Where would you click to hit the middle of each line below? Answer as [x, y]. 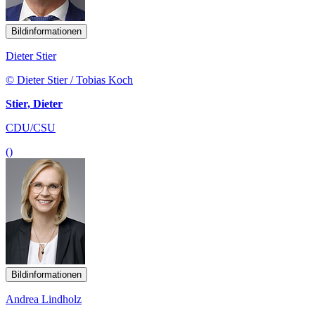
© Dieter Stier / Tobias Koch [69, 79]
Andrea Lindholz [44, 299]
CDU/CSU [31, 127]
